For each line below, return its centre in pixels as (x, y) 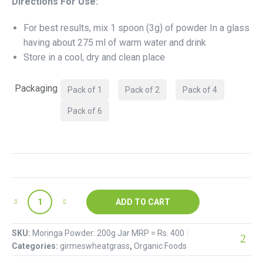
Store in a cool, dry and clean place (94, 58)
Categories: (36, 246)
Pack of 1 (85, 90)
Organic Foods (160, 246)
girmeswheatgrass (95, 246)
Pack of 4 (200, 90)
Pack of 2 (142, 90)
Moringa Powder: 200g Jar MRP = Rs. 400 (108, 233)
